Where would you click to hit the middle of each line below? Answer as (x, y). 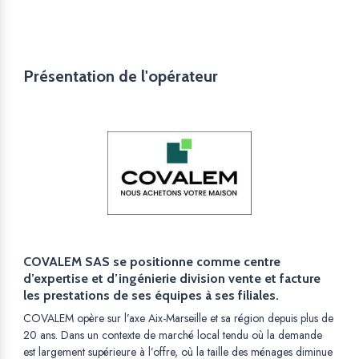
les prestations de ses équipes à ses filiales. (151, 296)
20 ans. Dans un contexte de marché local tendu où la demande (173, 335)
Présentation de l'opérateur (121, 77)
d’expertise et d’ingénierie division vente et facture (172, 279)
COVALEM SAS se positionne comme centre (152, 262)
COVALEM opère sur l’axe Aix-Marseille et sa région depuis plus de (178, 319)
